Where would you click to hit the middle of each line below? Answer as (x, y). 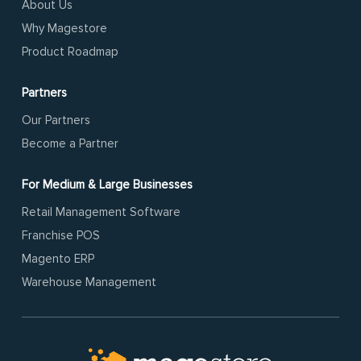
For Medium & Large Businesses (108, 185)
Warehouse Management (89, 282)
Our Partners (56, 120)
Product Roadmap (71, 52)
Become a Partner (71, 144)
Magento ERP (58, 259)
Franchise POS (61, 236)
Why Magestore (65, 29)
